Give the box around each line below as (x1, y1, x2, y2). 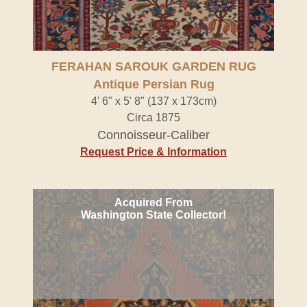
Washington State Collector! (81, 209, 226, 221)
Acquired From (114, 197, 193, 208)
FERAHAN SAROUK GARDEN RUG (51, 60, 256, 73)
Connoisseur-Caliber (97, 128, 210, 142)
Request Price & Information (80, 146, 227, 158)
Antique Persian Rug (93, 77, 214, 91)
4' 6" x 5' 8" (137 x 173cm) (90, 95, 217, 107)
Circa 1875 (127, 112, 180, 123)
